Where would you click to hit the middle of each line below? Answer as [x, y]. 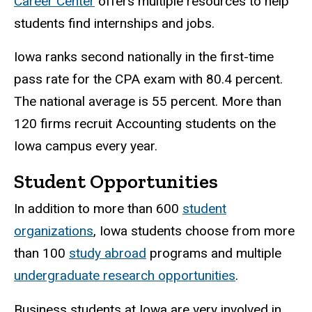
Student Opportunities [116, 182]
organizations [54, 231]
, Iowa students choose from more [194, 231]
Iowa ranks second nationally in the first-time [144, 57]
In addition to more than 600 [98, 209]
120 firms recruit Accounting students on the [145, 124]
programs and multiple [214, 253]
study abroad [108, 253]
